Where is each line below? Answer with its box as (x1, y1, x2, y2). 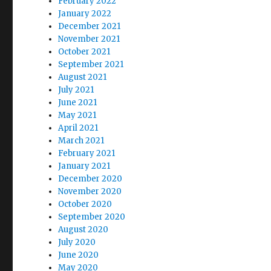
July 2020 (58, 237, 96, 247)
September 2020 (58, 211, 126, 222)
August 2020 (58, 224, 109, 235)
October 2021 (58, 46, 111, 57)
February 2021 (58, 148, 116, 158)
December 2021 (58, 21, 121, 31)
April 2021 (58, 122, 99, 133)
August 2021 (58, 71, 107, 82)
